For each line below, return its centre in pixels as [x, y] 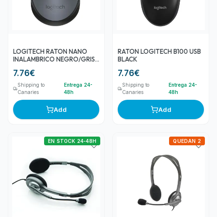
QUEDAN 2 [187, 141]
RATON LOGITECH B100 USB [159, 51]
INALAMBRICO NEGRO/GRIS [54, 59]
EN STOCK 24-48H [72, 141]
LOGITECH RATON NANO [50, 51]
